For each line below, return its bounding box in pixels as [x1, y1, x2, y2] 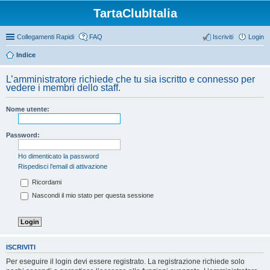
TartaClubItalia [93, 7, 177, 20]
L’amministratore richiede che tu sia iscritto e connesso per [6, 74, 255, 84]
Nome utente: [6, 105, 49, 113]
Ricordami [30, 178, 61, 186]
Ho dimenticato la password [18, 152, 99, 160]
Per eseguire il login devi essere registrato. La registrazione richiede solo [6, 257, 245, 266]
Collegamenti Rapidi [17, 33, 74, 40]
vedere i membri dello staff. [6, 83, 121, 93]
